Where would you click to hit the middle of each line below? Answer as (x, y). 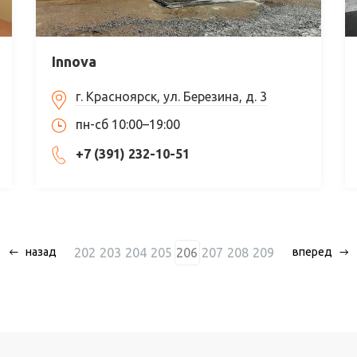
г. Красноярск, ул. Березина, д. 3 (171, 96)
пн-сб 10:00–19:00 (127, 124)
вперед (312, 252)
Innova (74, 61)
